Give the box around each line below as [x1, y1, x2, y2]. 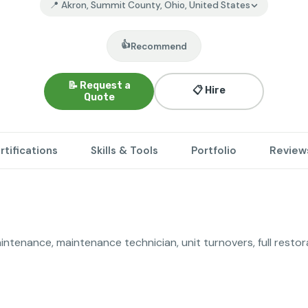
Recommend [131, 40, 187, 52]
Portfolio [190, 144, 236, 157]
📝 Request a [67, 80, 131, 91]
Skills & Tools [90, 144, 158, 157]
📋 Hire [192, 85, 225, 96]
